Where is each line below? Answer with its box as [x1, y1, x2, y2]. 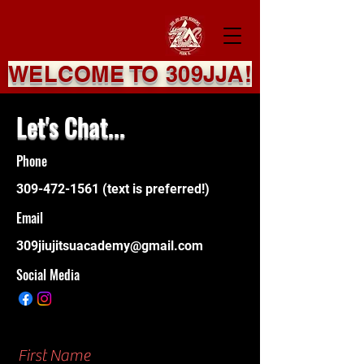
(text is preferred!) [99, 181, 210, 197]
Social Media [16, 265, 80, 284]
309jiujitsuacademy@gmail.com [16, 238, 203, 253]
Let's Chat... [16, 108, 125, 145]
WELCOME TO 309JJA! [8, 61, 252, 87]
